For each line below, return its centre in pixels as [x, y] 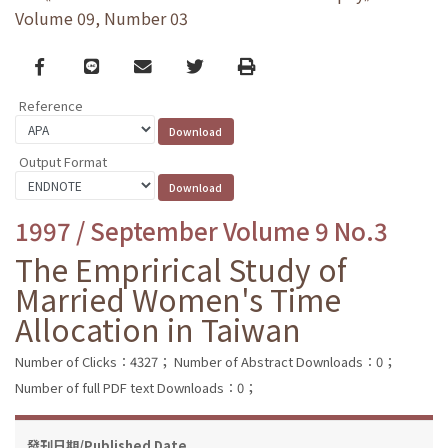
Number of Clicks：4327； [93, 361]
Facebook [74, 65]
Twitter [215, 65]
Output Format [63, 161]
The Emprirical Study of [181, 268]
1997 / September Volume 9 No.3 [201, 230]
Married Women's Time [178, 298]
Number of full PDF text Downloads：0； [136, 387]
